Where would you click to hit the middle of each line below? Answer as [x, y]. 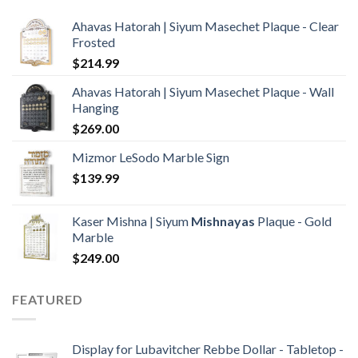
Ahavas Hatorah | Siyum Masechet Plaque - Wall [203, 92]
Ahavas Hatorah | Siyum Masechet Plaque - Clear [205, 26]
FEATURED [48, 300]
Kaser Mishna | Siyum [131, 221]
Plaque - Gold [293, 221]
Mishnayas [223, 221]
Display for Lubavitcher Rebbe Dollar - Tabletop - [208, 348]
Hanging [95, 108]
